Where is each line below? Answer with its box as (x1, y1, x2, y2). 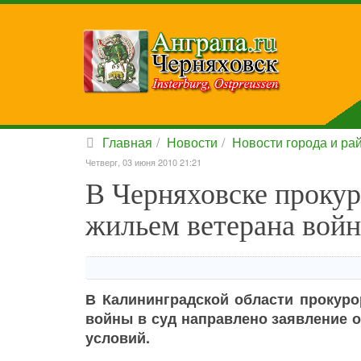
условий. (85, 327, 150, 348)
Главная (102, 133, 152, 151)
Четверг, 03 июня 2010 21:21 (85, 156, 201, 168)
